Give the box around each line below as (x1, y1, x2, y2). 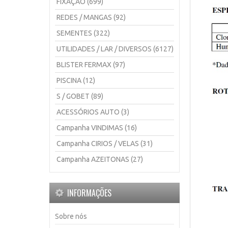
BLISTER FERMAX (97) (56, 61, 125, 69)
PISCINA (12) (56, 76, 95, 84)
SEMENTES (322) (56, 29, 110, 37)
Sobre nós (55, 212, 87, 220)
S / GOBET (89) (56, 92, 103, 100)
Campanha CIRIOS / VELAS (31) (56, 139, 153, 148)
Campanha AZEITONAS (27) (56, 155, 143, 163)
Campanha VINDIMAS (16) (56, 124, 137, 132)
